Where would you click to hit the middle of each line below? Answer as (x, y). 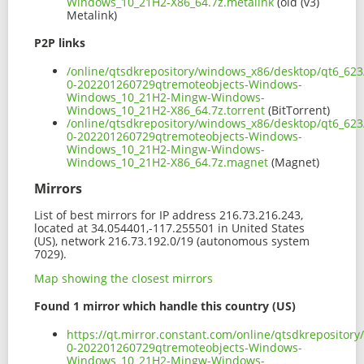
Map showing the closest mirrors (123, 278)
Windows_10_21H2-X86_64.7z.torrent (166, 110)
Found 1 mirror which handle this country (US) (165, 306)
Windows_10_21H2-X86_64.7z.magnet (167, 162)
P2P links (60, 43)
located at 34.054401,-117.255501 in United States (169, 227)
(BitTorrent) (297, 110)
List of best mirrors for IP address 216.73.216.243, (169, 214)
